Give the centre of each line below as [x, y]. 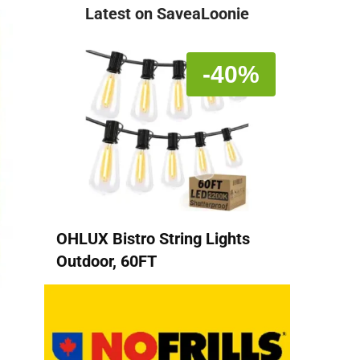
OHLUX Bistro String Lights [153, 238]
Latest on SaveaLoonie [167, 14]
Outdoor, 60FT [106, 261]
